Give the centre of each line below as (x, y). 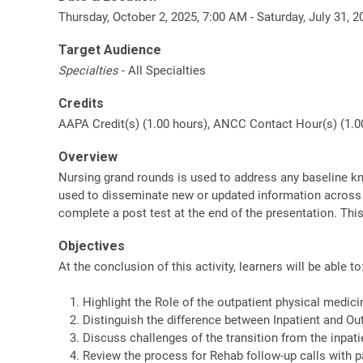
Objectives (92, 246)
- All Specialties (162, 70)
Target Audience (110, 49)
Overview (88, 156)
